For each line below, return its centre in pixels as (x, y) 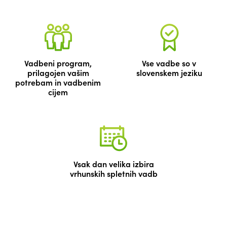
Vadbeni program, (58, 63)
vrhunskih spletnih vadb (113, 173)
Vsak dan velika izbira (113, 164)
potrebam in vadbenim (58, 82)
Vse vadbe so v (169, 63)
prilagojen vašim (58, 72)
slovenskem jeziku (169, 72)
